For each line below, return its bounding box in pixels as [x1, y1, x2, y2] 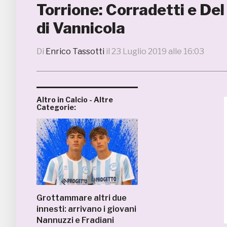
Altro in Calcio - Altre [36, 95, 113, 104]
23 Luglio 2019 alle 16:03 [111, 47, 204, 56]
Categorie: [36, 103, 76, 111]
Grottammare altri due [36, 193, 127, 203]
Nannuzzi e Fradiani [36, 215, 114, 225]
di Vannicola [36, 19, 125, 37]
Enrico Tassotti [46, 47, 104, 56]
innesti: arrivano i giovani [36, 204, 136, 214]
